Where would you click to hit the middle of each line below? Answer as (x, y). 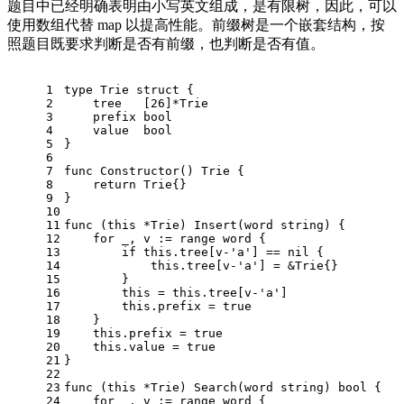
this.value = (125, 346)
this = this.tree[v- (161, 292)
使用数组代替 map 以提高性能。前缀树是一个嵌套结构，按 (196, 24)
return (115, 184)
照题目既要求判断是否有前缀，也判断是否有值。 (166, 43)
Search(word (234, 387)
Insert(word (234, 225)
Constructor (140, 170)
